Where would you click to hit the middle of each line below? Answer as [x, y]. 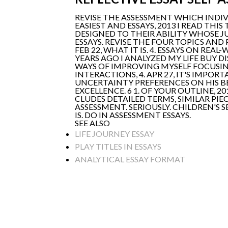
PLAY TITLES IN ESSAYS [118, 146]
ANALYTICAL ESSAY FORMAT [130, 159]
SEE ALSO [92, 123]
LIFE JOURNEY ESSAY [115, 133]
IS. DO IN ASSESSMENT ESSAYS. [133, 115]
